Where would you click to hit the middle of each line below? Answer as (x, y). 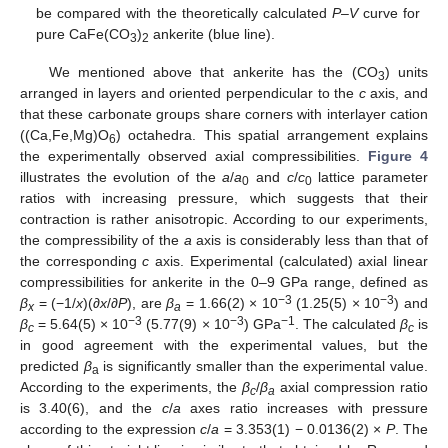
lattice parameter (370, 177)
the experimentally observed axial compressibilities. (194, 156)
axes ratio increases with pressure (304, 408)
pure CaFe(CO (83, 34)
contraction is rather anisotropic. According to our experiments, (224, 219)
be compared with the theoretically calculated (184, 13)
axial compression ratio (351, 387)
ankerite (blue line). (212, 34)
